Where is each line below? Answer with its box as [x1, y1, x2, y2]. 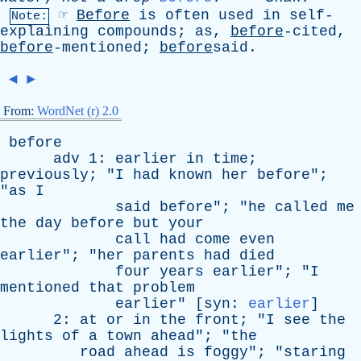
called [275, 199, 328, 215]
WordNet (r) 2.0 [37, 104, 118, 118]
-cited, [284, 23, 346, 39]
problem [133, 280, 195, 296]
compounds [98, 23, 177, 39]
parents [133, 247, 195, 263]
